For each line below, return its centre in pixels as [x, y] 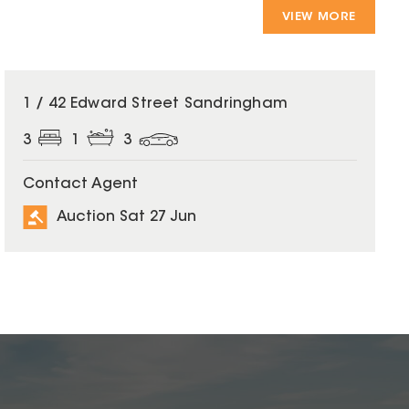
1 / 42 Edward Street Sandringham [155, 104]
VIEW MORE [319, 16]
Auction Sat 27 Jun [126, 218]
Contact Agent [80, 184]
